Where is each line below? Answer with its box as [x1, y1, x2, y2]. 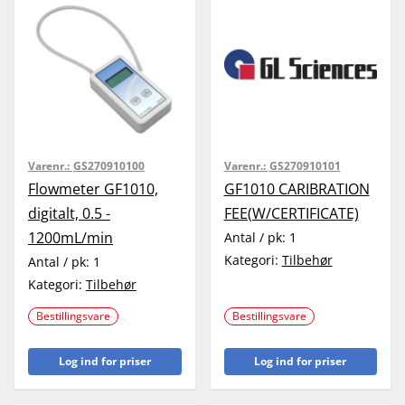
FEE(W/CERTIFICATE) [223, 203, 359, 223]
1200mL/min [28, 228, 113, 248]
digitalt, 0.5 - [28, 203, 110, 223]
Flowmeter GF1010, [28, 179, 158, 199]
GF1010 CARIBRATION [223, 179, 370, 199]
